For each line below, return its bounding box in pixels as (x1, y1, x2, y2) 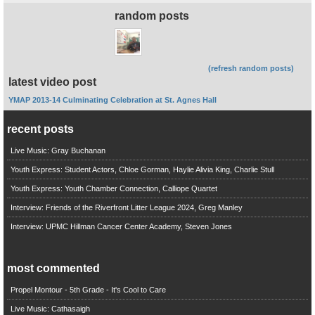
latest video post (8, 75, 97, 88)
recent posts (6, 122, 74, 135)
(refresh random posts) (208, 63, 295, 72)
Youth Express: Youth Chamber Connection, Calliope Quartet (10, 184, 217, 193)
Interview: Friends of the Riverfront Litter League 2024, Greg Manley (10, 202, 243, 212)
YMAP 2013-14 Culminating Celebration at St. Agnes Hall (8, 95, 217, 104)
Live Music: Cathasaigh (10, 304, 90, 313)
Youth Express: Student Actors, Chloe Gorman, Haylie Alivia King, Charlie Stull (10, 165, 274, 174)
